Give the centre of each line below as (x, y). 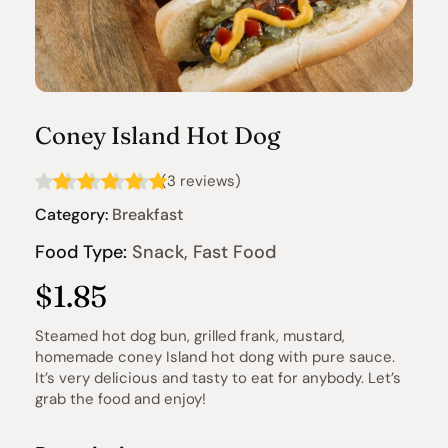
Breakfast (145, 214)
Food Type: (81, 252)
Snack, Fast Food (201, 252)
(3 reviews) (201, 181)
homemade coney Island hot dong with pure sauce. (215, 357)
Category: (71, 214)
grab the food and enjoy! (120, 399)
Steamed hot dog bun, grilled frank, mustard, (190, 336)
